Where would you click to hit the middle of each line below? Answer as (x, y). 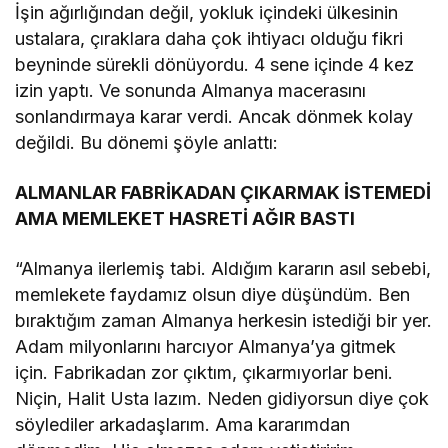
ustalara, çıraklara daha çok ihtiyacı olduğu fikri (209, 38)
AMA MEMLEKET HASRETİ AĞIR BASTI (185, 218)
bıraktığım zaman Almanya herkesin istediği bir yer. (224, 320)
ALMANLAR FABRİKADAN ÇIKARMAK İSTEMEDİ (223, 192)
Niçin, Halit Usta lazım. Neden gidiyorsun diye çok (222, 398)
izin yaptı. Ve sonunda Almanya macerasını (191, 90)
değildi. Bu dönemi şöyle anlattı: (147, 142)
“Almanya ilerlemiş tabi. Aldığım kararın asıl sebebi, (223, 268)
